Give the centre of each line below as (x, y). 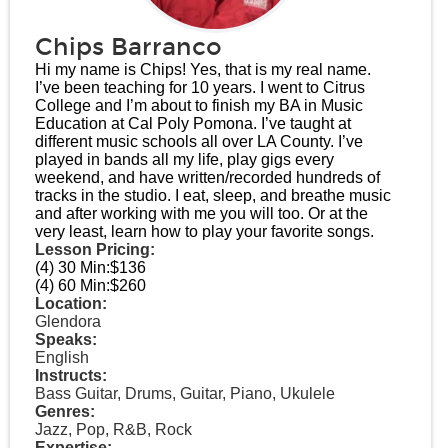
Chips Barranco (128, 47)
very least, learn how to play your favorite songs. (204, 231)
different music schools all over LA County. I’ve (199, 141)
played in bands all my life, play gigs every (184, 159)
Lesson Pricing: (95, 249)
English (62, 357)
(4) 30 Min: (72, 267)
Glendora (68, 321)
